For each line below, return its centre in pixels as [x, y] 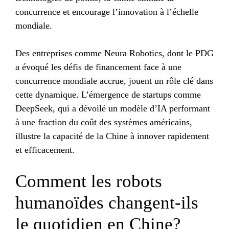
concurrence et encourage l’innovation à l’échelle [107, 12]
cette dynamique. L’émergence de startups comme [108, 95]
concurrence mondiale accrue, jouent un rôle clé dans [114, 81]
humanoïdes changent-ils [107, 203]
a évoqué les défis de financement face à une [98, 67]
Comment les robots [89, 181]
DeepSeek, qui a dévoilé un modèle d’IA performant [113, 109]
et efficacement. [45, 150]
